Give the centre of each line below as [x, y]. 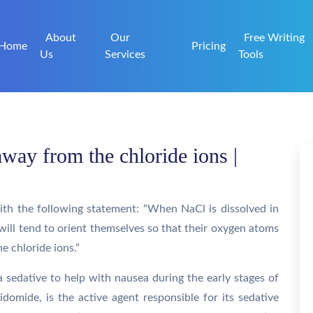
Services [125, 54]
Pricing [209, 46]
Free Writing [275, 38]
